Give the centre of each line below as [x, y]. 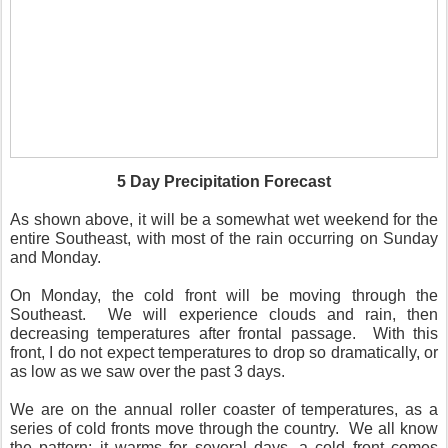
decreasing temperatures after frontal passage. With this [224, 334]
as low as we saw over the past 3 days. [147, 372]
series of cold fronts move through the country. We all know [224, 429]
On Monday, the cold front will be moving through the [224, 296]
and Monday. [55, 258]
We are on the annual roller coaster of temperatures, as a [224, 410]
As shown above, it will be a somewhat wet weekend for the [224, 220]
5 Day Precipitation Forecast [224, 182]
